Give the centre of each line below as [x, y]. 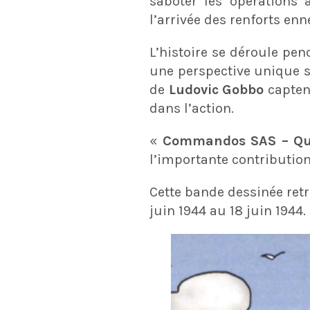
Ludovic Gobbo [216, 90]
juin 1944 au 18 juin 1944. [228, 211]
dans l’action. [192, 108]
